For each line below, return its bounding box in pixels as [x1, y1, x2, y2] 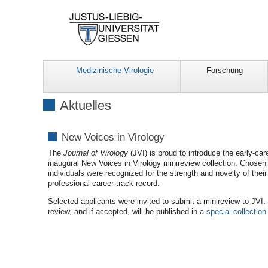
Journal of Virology [61, 148, 128, 158]
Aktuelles [60, 98, 111, 114]
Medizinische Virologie [75, 66, 154, 75]
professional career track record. [48, 179, 160, 188]
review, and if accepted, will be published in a [48, 207, 206, 217]
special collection [206, 207, 266, 217]
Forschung [206, 66, 243, 75]
